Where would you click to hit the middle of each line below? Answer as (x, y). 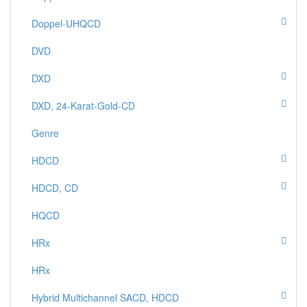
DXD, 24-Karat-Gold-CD (83, 105)
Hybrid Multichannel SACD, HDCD (105, 297)
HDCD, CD (55, 187)
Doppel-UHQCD (66, 23)
